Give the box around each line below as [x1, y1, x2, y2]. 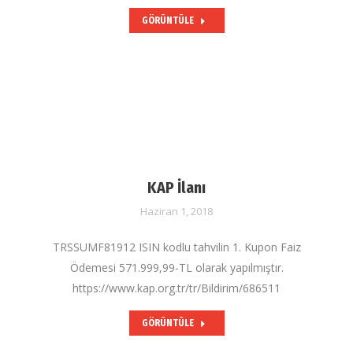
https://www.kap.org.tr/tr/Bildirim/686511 [72, 281, 281, 295]
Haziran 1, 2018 [140, 204, 213, 218]
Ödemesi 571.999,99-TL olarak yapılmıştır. [69, 260, 284, 275]
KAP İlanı [147, 178, 206, 197]
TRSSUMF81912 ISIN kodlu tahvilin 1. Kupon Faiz [52, 240, 301, 255]
